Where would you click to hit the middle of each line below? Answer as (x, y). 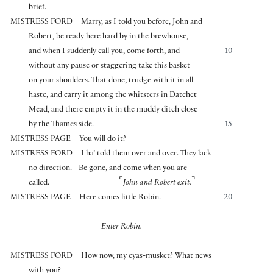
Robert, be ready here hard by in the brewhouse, (109, 37)
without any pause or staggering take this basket (110, 66)
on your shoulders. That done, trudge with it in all (111, 81)
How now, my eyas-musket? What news (147, 256)
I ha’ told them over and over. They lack (146, 154)
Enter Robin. (121, 227)
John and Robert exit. (157, 183)
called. (39, 183)
